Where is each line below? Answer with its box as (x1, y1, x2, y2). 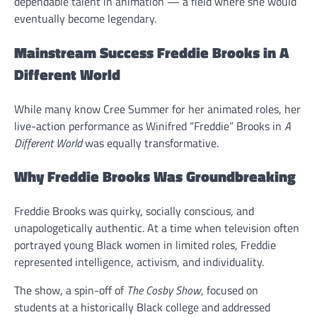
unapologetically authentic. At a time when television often (14, 219, 299, 237)
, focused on (201, 282, 258, 299)
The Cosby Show (127, 282, 201, 299)
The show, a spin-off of (14, 282, 127, 299)
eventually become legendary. (14, 9, 156, 27)
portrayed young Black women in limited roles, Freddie (14, 236, 276, 254)
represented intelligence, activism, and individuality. (14, 253, 264, 271)
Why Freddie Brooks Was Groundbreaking (14, 165, 296, 188)
